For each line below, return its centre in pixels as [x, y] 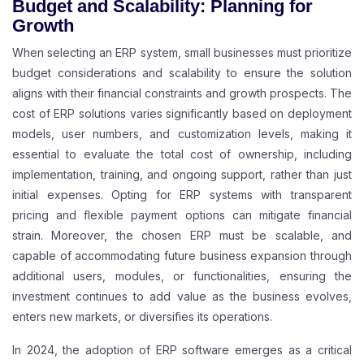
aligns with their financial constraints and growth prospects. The [182, 93]
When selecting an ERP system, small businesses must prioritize [182, 53]
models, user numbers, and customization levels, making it [182, 134]
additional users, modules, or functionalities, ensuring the [182, 276]
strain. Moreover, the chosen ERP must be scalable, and [182, 236]
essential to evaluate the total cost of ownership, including [182, 154]
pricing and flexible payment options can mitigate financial [182, 215]
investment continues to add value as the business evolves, [182, 297]
